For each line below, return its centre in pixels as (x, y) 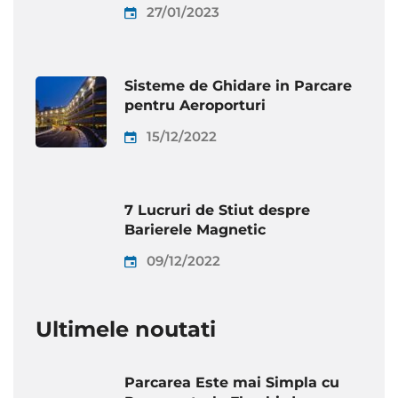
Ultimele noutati (126, 330)
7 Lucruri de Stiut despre (217, 211)
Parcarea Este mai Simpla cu (232, 383)
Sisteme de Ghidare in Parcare (238, 86)
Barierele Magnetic (195, 230)
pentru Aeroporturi (195, 106)
